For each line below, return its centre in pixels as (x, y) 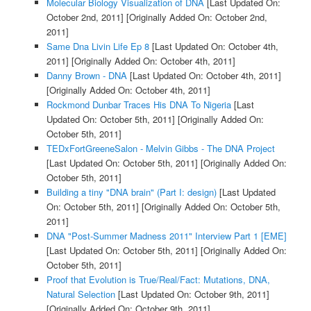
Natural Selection (81, 294)
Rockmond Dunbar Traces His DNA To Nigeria (138, 105)
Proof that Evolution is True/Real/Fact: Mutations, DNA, (158, 280)
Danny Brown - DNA (86, 76)
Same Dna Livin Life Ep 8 (98, 47)
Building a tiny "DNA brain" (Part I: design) (131, 192)
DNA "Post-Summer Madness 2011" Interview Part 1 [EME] (166, 236)
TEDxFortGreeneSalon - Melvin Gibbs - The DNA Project (160, 149)
